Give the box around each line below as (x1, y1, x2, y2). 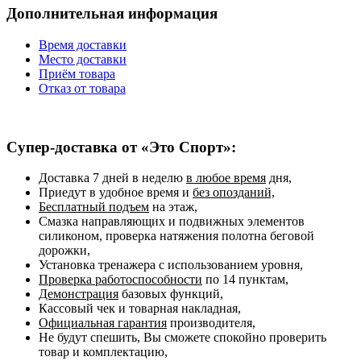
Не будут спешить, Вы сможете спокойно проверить (39, 330, 326, 345)
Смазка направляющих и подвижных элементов (39, 214, 305, 229)
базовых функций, (118, 287, 223, 301)
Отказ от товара (39, 81, 126, 95)
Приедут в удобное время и (39, 185, 193, 200)
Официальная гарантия (39, 316, 167, 330)
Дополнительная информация (6, 5, 218, 23)
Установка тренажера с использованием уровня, (39, 258, 303, 272)
